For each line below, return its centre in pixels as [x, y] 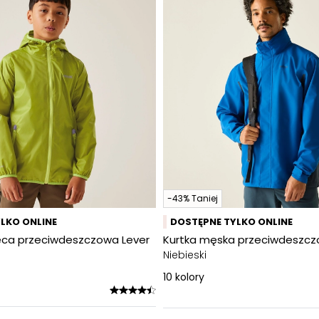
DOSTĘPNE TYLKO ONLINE [231, 222]
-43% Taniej [193, 198]
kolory [190, 277]
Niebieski [185, 255]
